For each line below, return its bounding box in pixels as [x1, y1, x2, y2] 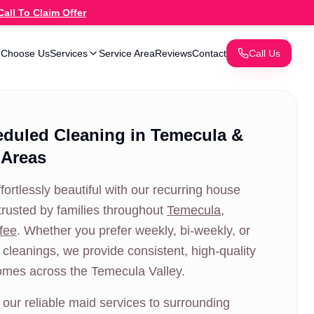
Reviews [155, 48, 192, 59]
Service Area [99, 48, 155, 59]
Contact [192, 48, 226, 59]
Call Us [249, 48, 280, 59]
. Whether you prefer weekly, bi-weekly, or [17, 224, 250, 238]
